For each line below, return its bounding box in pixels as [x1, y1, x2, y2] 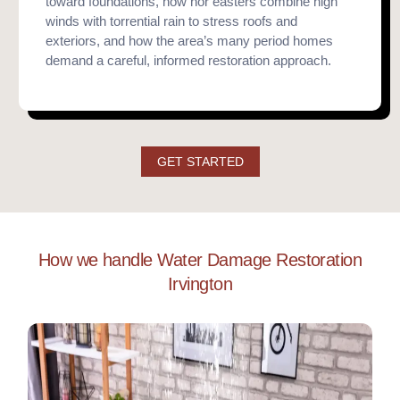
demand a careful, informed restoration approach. [46, 53, 332, 68]
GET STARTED [156, 154, 244, 169]
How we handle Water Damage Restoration [37, 250, 362, 270]
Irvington [167, 274, 233, 294]
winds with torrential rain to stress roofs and [46, 13, 298, 29]
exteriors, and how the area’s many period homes [46, 33, 334, 48]
